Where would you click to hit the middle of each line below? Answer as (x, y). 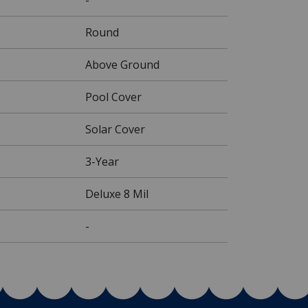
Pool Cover (113, 97)
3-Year (102, 161)
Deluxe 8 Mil (117, 194)
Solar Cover (115, 129)
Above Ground (122, 64)
